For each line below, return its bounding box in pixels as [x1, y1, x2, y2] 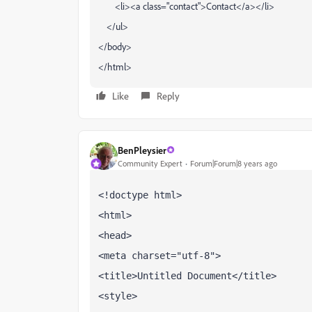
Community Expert [118, 157, 182, 169]
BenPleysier [118, 143, 166, 156]
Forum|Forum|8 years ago [190, 157, 277, 169]
